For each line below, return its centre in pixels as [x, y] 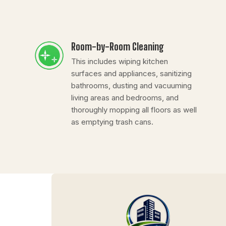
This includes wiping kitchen [119, 61]
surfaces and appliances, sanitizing [131, 73]
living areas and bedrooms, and [125, 97]
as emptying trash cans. [112, 122]
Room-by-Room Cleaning [117, 46]
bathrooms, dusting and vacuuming [131, 85]
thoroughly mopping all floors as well [134, 109]
